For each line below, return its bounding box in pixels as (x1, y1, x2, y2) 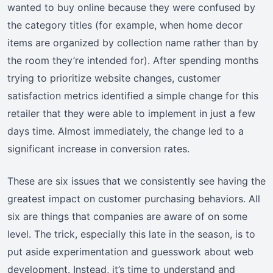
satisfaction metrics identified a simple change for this (7, 90, 258, 102)
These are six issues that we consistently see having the (7, 175, 266, 188)
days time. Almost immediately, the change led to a (7, 125, 244, 138)
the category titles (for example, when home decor (7, 19, 243, 32)
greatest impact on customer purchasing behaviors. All (7, 193, 260, 205)
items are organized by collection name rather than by (7, 37, 258, 49)
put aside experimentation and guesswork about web (7, 246, 253, 258)
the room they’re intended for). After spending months (7, 54, 258, 67)
